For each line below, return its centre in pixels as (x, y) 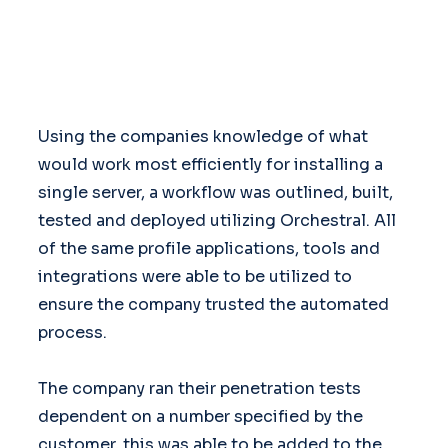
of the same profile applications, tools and (209, 248)
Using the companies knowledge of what (203, 136)
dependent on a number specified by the (201, 416)
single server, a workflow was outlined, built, (216, 192)
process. (73, 332)
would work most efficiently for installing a (211, 164)
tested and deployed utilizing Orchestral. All (217, 220)
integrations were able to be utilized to (195, 276)
